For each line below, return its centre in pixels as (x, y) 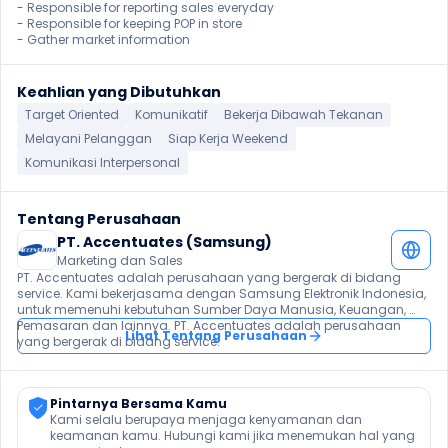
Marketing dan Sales (120, 260)
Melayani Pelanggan (88, 138)
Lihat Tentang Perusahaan (216, 335)
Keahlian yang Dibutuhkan (119, 92)
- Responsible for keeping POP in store (129, 23)
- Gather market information (103, 39)
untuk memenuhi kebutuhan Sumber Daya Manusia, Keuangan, (211, 309)
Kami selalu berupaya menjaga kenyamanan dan (206, 419)
